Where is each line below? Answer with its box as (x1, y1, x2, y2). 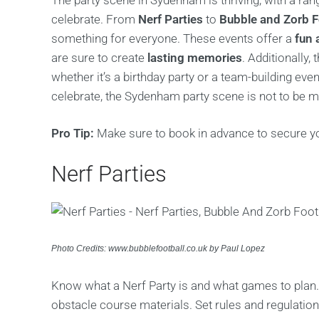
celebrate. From (51, 12, 138, 26)
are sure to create (51, 51, 147, 65)
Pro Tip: (51, 126, 94, 140)
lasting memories (147, 51, 242, 65)
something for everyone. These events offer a (51, 31, 295, 46)
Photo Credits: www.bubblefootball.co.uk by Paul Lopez (51, 244, 265, 253)
